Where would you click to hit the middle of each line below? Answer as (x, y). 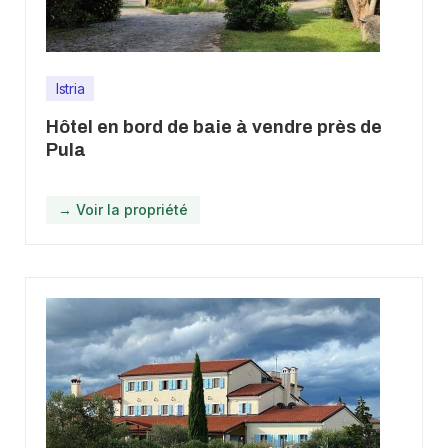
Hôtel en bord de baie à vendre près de (214, 126)
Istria (70, 88)
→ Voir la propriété (123, 209)
